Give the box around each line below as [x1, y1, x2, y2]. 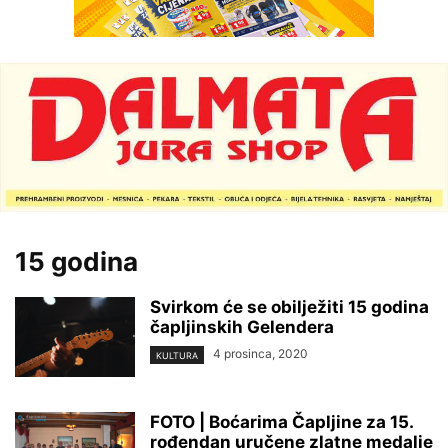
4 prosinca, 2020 [213, 346, 308, 362]
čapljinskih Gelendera [150, 317, 334, 338]
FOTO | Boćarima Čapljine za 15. [150, 412, 413, 433]
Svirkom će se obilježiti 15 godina [150, 297, 429, 318]
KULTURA [156, 349, 198, 361]
